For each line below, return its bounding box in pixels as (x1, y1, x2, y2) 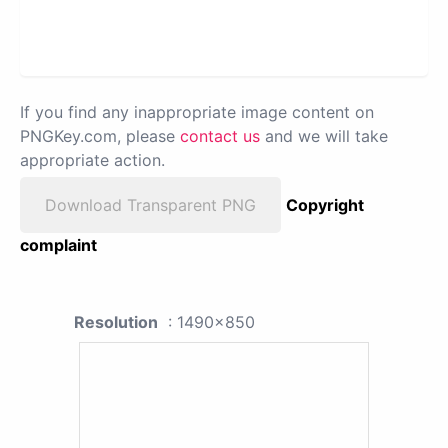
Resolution (74, 312, 158, 333)
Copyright (286, 195, 364, 216)
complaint (20, 235, 97, 256)
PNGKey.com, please (20, 126, 180, 147)
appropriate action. (20, 150, 165, 171)
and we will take (260, 126, 388, 147)
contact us (180, 126, 260, 147)
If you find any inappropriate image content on (20, 102, 374, 123)
